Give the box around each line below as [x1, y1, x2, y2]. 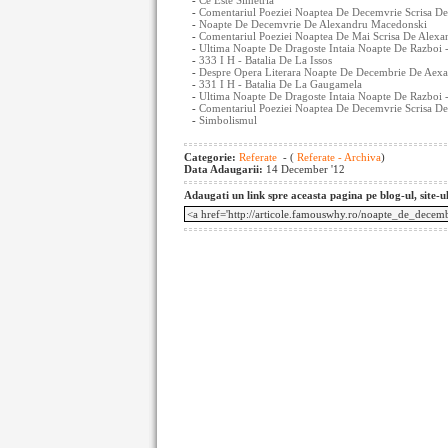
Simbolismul [199, 114, 257, 126]
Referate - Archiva [294, 151, 381, 163]
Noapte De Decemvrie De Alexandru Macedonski [199, 18, 427, 30]
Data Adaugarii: [184, 163, 266, 175]
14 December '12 [266, 163, 345, 175]
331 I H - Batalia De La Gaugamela [199, 78, 362, 90]
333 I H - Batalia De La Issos [199, 54, 332, 66]
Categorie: [184, 151, 239, 163]
